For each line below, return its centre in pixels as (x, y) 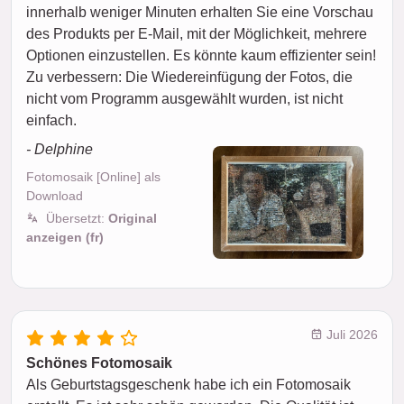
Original (133, 218)
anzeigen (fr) (65, 237)
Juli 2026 (350, 335)
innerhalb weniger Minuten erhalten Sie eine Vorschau (200, 12)
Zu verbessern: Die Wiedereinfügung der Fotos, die (189, 77)
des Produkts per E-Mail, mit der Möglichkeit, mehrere (197, 34)
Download (55, 196)
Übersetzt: (77, 218)
